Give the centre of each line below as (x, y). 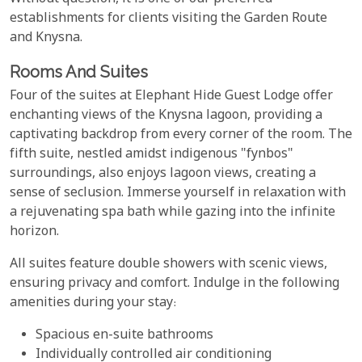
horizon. (34, 233)
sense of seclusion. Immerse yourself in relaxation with (178, 194)
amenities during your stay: (93, 304)
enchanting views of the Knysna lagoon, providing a (166, 116)
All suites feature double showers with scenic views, (168, 265)
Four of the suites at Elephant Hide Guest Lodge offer (171, 97)
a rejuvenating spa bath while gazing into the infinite (173, 213)
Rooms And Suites (79, 72)
